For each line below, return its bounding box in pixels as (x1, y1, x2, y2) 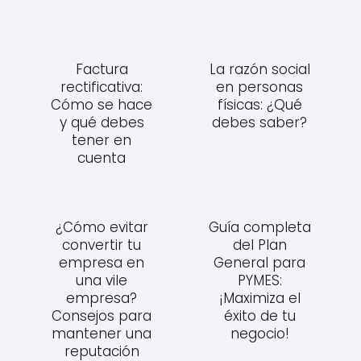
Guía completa (208, 217, 311, 237)
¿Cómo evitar (55, 217, 148, 237)
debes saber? (212, 112, 307, 132)
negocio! (230, 323, 289, 343)
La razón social (209, 59, 310, 79)
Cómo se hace (51, 94, 152, 114)
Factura (75, 59, 128, 79)
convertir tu (62, 234, 141, 255)
